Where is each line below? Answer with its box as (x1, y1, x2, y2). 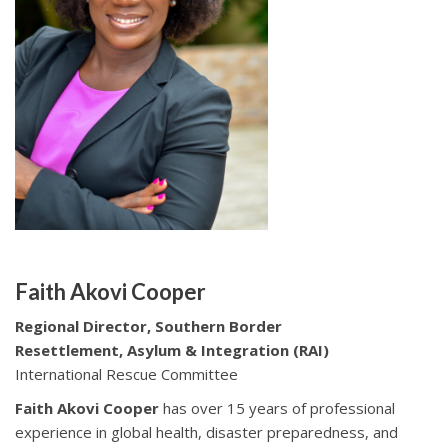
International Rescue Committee (15, 364, 238, 385)
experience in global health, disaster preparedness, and (15, 422, 398, 443)
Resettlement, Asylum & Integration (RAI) (15, 340, 337, 361)
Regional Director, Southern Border (15, 316, 282, 337)
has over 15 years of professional (163, 398, 395, 419)
